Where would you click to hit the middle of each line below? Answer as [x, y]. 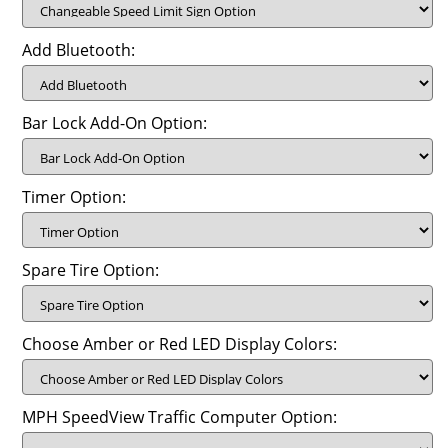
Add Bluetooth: [79, 49]
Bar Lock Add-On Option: [115, 123]
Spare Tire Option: [91, 270]
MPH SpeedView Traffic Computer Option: [180, 417]
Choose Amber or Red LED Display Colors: [180, 343]
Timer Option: [74, 196]
